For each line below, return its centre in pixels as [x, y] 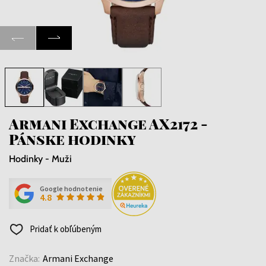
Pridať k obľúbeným [65, 229]
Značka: [24, 258]
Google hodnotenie [71, 189]
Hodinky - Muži [40, 159]
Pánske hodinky [72, 139]
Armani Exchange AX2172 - [108, 123]
